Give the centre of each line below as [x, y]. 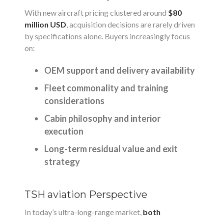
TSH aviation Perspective [86, 194]
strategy [62, 162]
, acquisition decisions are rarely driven [131, 24]
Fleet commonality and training [106, 88]
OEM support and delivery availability [120, 70]
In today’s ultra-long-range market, [84, 212]
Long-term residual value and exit [111, 149]
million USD [45, 24]
